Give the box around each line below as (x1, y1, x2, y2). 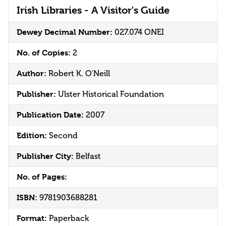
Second (49, 131, 78, 141)
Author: (17, 69, 48, 79)
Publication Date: (17, 110, 86, 120)
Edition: (17, 131, 49, 141)
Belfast (76, 152, 101, 161)
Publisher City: (17, 151, 76, 161)
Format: (17, 213, 49, 223)
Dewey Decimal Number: (17, 27, 115, 37)
